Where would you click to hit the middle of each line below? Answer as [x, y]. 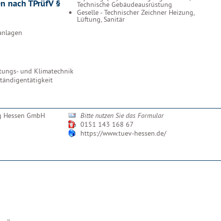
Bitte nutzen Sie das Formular [122, 115]
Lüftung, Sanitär [101, 19]
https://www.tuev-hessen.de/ [123, 133]
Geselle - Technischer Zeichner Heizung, [136, 12]
